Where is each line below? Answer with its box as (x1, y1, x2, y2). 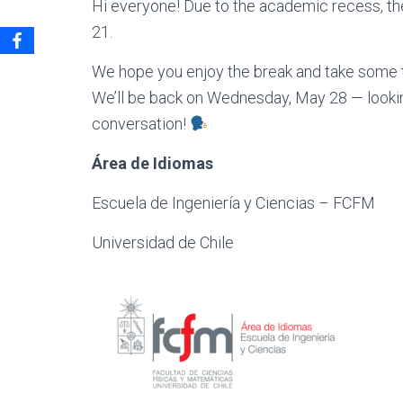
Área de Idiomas (92, 154, 213, 174)
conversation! (92, 114, 190, 134)
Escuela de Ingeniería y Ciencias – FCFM (92, 193, 375, 213)
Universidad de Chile (92, 233, 234, 253)
